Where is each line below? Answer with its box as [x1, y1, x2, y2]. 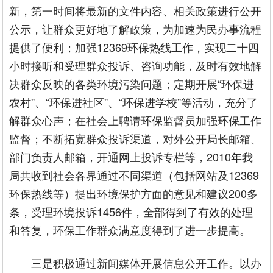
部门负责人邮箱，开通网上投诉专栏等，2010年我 [9, 149, 253, 165]
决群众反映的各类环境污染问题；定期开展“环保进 [9, 76, 255, 91]
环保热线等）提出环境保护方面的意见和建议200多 [9, 185, 258, 201]
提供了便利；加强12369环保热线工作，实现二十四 [9, 39, 260, 55]
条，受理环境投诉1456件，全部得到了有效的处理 [9, 204, 253, 219]
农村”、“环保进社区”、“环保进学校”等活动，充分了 [9, 94, 258, 110]
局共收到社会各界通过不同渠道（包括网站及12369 [9, 167, 260, 183]
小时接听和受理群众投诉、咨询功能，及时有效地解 [9, 57, 262, 73]
